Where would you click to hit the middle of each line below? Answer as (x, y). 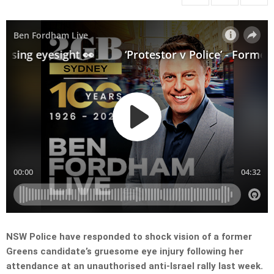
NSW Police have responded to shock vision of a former (129, 237)
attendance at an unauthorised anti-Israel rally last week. (135, 266)
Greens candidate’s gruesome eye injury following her (125, 252)
